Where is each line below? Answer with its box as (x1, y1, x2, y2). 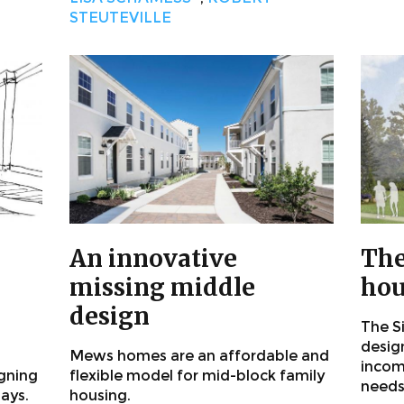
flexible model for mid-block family (69, 367, 325, 385)
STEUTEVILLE (69, 9, 171, 27)
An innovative (69, 243, 237, 274)
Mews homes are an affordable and (69, 347, 329, 365)
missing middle (69, 272, 255, 303)
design (69, 301, 150, 332)
